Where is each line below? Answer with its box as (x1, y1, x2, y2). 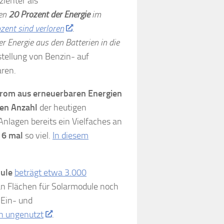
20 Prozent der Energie (8, 8, 90, 20)
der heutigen (37, 101, 86, 113)
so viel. (23, 129, 52, 141)
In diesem (52, 129, 88, 141)
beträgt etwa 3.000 (14, 166, 86, 178)
